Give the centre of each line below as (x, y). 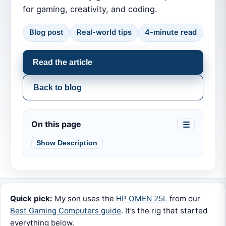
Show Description (67, 143)
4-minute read (171, 33)
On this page (56, 124)
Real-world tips (104, 33)
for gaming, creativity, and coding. (90, 9)
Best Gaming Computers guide (66, 211)
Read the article (62, 62)
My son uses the (84, 199)
